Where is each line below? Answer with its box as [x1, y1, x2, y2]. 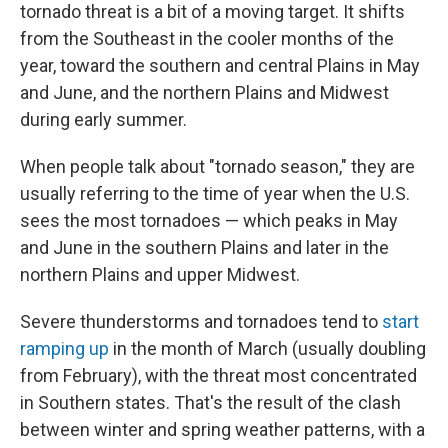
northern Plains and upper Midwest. [20, 264, 300, 285]
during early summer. [20, 109, 187, 130]
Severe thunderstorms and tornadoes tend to [20, 311, 382, 332]
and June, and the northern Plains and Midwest [20, 82, 389, 103]
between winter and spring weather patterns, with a [20, 419, 425, 440]
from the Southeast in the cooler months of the [20, 28, 394, 49]
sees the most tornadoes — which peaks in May [20, 210, 398, 231]
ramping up [20, 338, 109, 359]
